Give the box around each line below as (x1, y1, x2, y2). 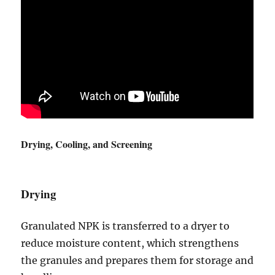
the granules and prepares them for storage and (21, 254, 254, 266)
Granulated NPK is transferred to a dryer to (21, 220, 230, 232)
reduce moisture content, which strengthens (21, 237, 239, 249)
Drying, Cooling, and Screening (21, 137, 153, 151)
